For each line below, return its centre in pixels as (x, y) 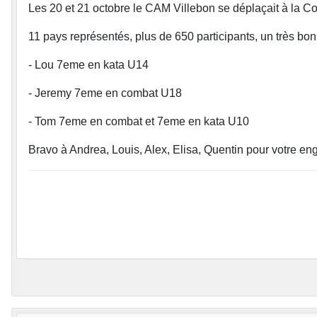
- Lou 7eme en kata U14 (88, 65)
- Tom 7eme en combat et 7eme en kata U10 (139, 121)
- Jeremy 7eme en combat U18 (105, 93)
